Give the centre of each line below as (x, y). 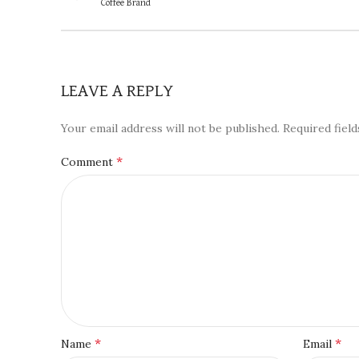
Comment (89, 162)
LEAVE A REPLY (117, 91)
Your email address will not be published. (170, 128)
